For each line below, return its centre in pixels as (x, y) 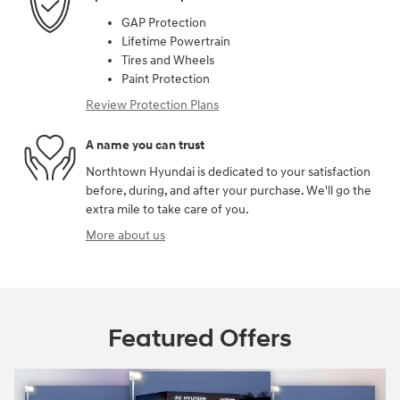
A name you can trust (145, 146)
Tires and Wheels (168, 60)
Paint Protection (166, 79)
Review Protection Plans (152, 104)
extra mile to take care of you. (167, 209)
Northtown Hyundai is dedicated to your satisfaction (228, 171)
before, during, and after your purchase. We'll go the (229, 190)
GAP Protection (164, 22)
